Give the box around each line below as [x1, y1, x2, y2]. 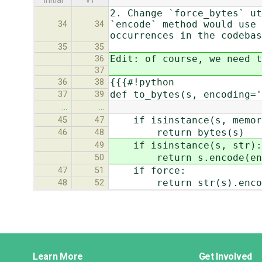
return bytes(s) [110, 127, 244, 139]
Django [32, 232, 85, 254]
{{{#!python [110, 77, 174, 88]
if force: [110, 165, 186, 177]
